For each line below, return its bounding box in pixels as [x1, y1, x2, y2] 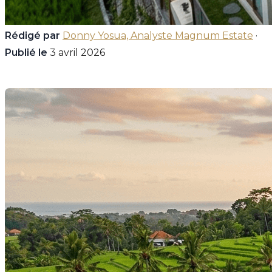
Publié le [5, 47, 47, 59]
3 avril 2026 [47, 47, 105, 59]
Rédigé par [5, 30, 60, 42]
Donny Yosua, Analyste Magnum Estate [63, 30, 253, 42]
